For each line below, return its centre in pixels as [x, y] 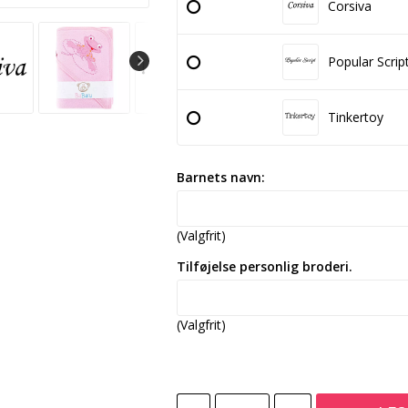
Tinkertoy [355, 117]
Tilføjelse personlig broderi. [264, 267]
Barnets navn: [220, 178]
